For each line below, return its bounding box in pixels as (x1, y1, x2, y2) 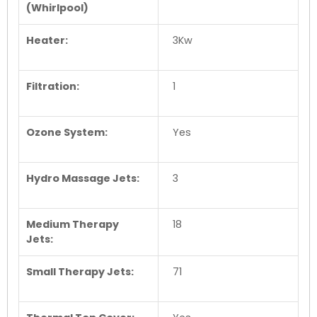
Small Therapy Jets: (26, 264, 134, 279)
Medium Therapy (26, 217, 119, 231)
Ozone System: (26, 125, 108, 139)
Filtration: (26, 79, 79, 93)
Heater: (26, 33, 68, 47)
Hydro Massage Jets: (26, 171, 139, 185)
